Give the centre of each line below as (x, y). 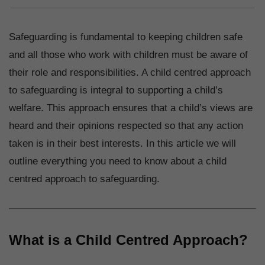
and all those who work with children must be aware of (128, 55)
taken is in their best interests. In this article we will (122, 144)
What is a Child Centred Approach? (128, 240)
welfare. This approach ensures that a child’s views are (131, 108)
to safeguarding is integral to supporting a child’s (116, 91)
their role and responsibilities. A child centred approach (130, 73)
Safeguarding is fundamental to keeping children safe (126, 37)
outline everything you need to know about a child (118, 161)
